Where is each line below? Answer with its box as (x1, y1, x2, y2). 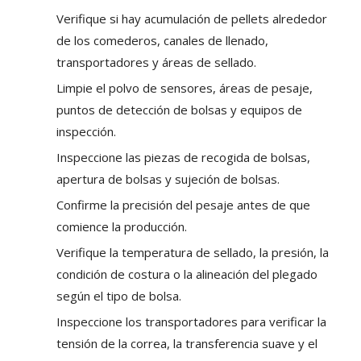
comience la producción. (56, 218, 187, 234)
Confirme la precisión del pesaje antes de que (56, 196, 310, 213)
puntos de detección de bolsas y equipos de (56, 101, 302, 118)
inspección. (56, 122, 116, 139)
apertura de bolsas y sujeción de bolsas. (56, 170, 280, 187)
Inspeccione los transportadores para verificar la (56, 313, 326, 330)
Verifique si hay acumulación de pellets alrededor (56, 10, 327, 27)
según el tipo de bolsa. (56, 287, 181, 304)
